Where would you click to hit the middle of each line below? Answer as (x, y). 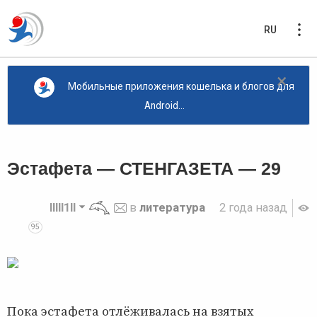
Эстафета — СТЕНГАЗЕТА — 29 (144, 168)
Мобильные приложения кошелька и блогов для (181, 87)
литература (173, 207)
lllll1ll (63, 207)
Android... (164, 105)
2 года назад (254, 207)
